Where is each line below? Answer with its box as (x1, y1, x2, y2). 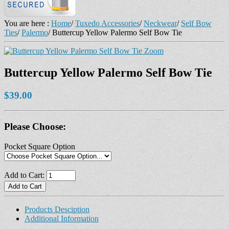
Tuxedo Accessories (75, 18, 140, 28)
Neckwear (144, 18, 177, 28)
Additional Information (25, 214, 99, 223)
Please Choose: (4, 121, 66, 132)
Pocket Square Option (4, 142, 75, 151)
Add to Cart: (4, 170, 47, 179)
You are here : (4, 18, 49, 28)
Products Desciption (25, 204, 89, 214)
